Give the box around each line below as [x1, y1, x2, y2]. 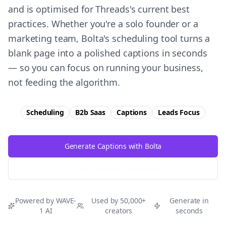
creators [105, 206, 133, 215]
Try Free [67, 163, 96, 173]
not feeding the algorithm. [8, 76, 120, 88]
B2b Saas [75, 107, 106, 117]
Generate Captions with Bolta [64, 141, 162, 151]
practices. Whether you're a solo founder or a [8, 18, 198, 30]
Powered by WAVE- [15, 196, 77, 205]
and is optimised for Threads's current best [8, 3, 190, 15]
